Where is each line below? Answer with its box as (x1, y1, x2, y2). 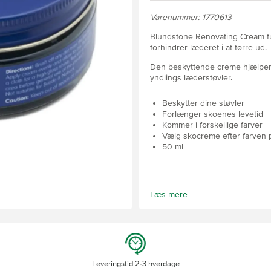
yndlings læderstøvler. (150, 73, 232, 83)
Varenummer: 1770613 (150, 12, 232, 22)
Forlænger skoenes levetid (162, 109, 263, 119)
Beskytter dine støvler (162, 98, 244, 108)
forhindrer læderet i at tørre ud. (150, 42, 267, 53)
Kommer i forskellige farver (162, 120, 263, 130)
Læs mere (150, 189, 188, 200)
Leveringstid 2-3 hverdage (91, 259, 180, 269)
